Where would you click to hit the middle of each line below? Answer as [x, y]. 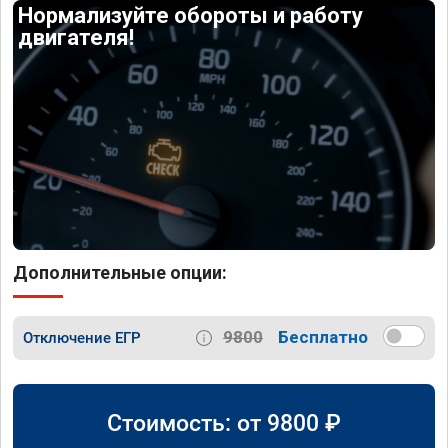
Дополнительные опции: [120, 272]
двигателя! [76, 38]
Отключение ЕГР [82, 337]
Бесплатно [323, 337]
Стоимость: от [187, 423]
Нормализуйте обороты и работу [191, 16]
